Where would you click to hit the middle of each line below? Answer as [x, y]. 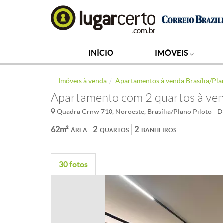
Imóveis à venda [82, 81]
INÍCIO [101, 53]
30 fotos [73, 164]
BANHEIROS [159, 130]
